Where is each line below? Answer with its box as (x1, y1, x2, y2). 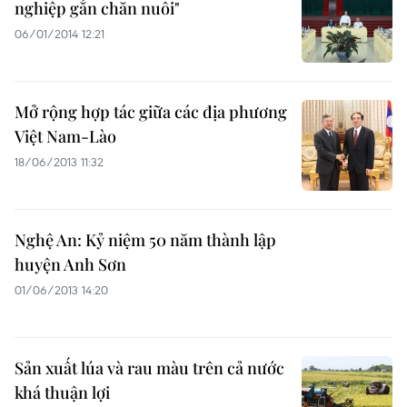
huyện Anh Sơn (15, 253, 126, 275)
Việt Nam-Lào (15, 125, 116, 147)
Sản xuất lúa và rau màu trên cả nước (15, 357, 284, 379)
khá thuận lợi (15, 382, 110, 403)
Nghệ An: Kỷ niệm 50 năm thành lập (15, 229, 276, 251)
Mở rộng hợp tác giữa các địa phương (15, 101, 287, 123)
